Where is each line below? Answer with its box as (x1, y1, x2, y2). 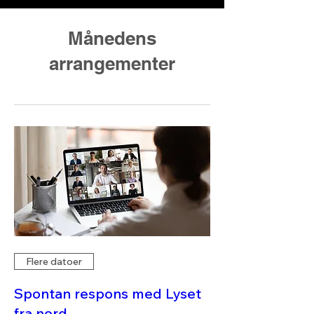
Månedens (68, 27, 156, 49)
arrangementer (49, 52, 175, 74)
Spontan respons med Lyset (14, 285, 201, 303)
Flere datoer (26, 254, 82, 268)
